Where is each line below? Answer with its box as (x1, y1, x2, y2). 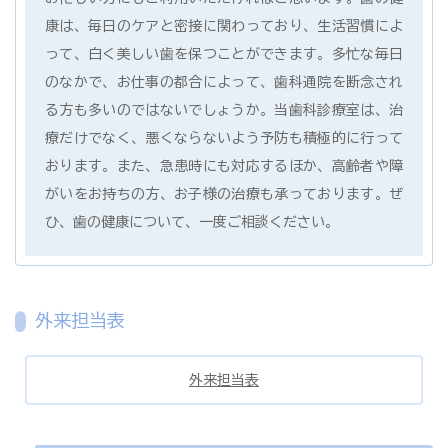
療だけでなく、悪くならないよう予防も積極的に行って (45, 131, 403, 146)
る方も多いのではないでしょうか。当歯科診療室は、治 (45, 103, 403, 118)
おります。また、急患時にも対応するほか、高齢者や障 (45, 159, 403, 174)
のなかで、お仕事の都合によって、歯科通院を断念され (45, 75, 403, 90)
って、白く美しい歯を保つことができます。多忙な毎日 (45, 47, 403, 62)
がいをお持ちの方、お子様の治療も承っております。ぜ (45, 187, 403, 202)
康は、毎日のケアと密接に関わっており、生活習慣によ (45, 19, 403, 34)
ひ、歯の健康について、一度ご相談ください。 (45, 215, 339, 230)
